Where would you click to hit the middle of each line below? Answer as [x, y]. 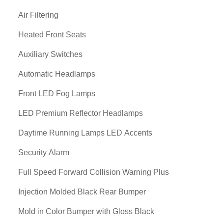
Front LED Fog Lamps [57, 94]
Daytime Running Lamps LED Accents [85, 133]
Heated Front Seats [52, 35]
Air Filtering [38, 15]
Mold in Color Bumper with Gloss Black [86, 211]
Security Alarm [44, 152]
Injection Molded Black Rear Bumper [82, 192]
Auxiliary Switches [50, 54]
